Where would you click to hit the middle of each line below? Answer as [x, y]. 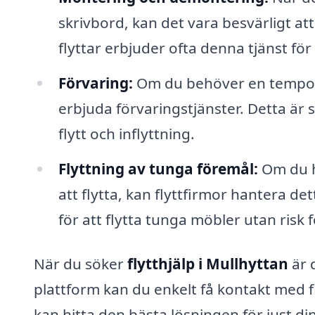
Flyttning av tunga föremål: [158, 168]
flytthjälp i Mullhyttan [208, 264]
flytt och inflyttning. [126, 133]
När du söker [81, 264]
